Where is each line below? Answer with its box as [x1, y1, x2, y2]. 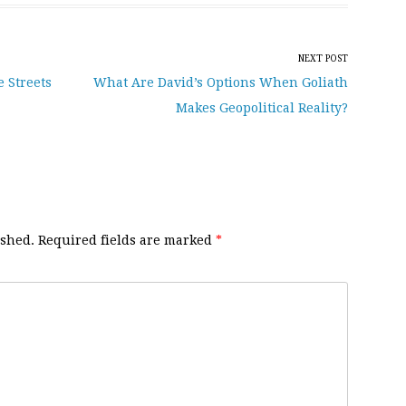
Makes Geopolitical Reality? [176, 100, 348, 115]
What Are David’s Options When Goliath [93, 74, 348, 90]
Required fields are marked [34, 232, 216, 247]
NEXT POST [298, 53, 348, 63]
